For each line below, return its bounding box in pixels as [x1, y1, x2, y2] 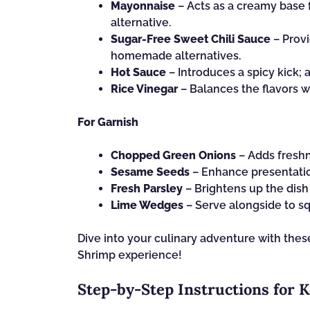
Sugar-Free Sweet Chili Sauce [111, 33, 271, 46]
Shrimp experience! [77, 248, 182, 262]
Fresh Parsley [111, 182, 183, 195]
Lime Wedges [111, 199, 183, 212]
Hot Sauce [111, 66, 166, 79]
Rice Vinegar [111, 82, 178, 95]
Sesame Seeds [111, 165, 190, 179]
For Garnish [77, 116, 138, 129]
